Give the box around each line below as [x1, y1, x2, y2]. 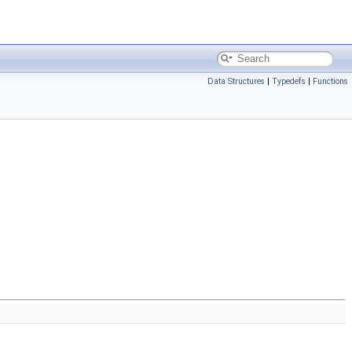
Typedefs [272, 76, 306, 86]
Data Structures [207, 76, 265, 86]
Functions [313, 76, 348, 86]
